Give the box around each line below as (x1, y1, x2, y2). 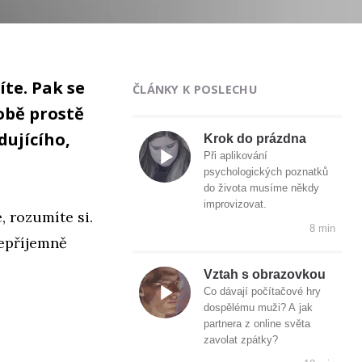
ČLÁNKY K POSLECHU (133, 81, 257, 97)
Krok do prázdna (204, 132, 306, 146)
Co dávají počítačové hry (204, 285, 321, 298)
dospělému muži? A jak (204, 301, 313, 314)
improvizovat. (204, 198, 267, 211)
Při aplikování (204, 149, 267, 162)
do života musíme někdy (204, 182, 319, 195)
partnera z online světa (204, 318, 310, 330)
